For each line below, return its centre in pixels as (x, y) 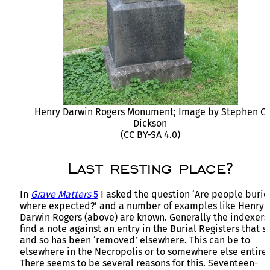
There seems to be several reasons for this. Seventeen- (139, 263)
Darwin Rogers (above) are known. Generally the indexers (144, 217)
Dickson (150, 123)
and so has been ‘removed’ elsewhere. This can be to (135, 240)
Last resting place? (150, 168)
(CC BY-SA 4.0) (150, 134)
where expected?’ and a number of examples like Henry (142, 206)
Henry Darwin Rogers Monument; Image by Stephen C (150, 111)
